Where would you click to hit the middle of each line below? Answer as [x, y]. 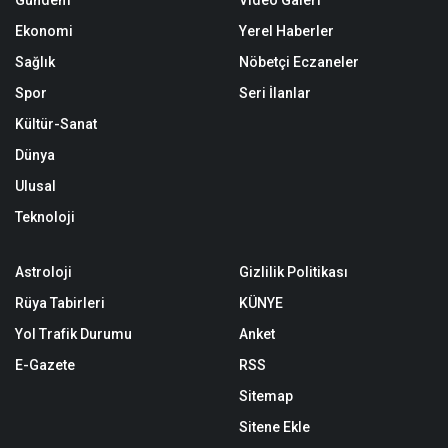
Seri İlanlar [275, 93]
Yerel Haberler [286, 31]
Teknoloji [45, 217]
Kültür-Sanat [56, 124]
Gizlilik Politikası [293, 272]
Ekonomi [44, 31]
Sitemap [266, 396]
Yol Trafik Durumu [73, 334]
